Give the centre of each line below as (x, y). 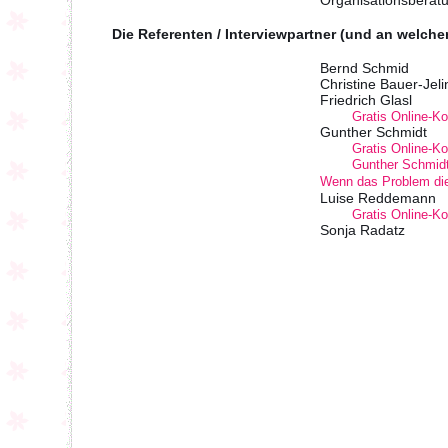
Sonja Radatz (362, 230)
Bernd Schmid (364, 68)
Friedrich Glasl (366, 100)
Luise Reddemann (378, 198)
